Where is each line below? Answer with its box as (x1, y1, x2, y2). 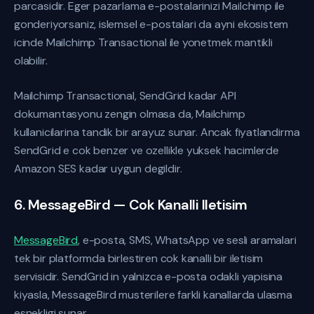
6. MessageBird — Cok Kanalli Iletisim (14, 196, 247, 214)
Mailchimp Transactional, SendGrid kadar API (14, 88, 236, 103)
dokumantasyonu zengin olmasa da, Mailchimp (14, 107, 245, 121)
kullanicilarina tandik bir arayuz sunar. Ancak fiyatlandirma (14, 125, 300, 139)
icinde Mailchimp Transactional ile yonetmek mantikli (14, 35, 273, 50)
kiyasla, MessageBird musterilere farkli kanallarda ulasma (14, 287, 292, 302)
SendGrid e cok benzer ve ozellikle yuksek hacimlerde (14, 143, 279, 158)
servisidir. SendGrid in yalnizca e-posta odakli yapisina (14, 269, 283, 284)
